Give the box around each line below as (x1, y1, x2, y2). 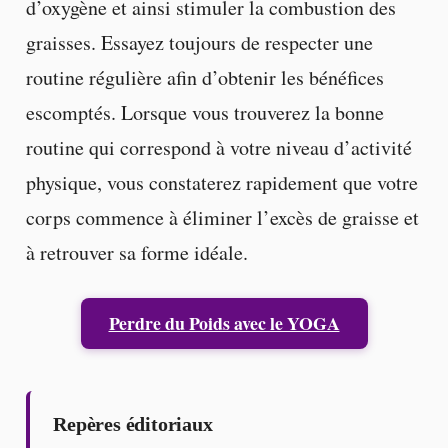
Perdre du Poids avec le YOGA (108, 309, 340, 336)
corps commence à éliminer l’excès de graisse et (25, 203, 419, 231)
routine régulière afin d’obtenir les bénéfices (25, 63, 384, 91)
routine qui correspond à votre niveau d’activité (25, 133, 412, 161)
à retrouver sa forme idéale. (25, 238, 248, 266)
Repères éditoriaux (53, 412, 213, 435)
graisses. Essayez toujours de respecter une (25, 28, 373, 56)
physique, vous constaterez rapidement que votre (25, 168, 418, 196)
